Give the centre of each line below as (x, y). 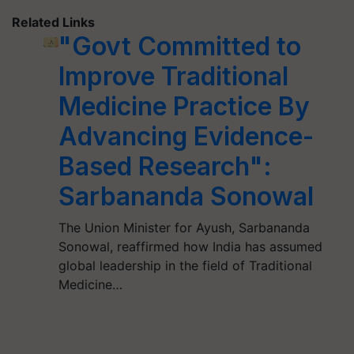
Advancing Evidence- (186, 136)
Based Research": (166, 166)
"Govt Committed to (180, 46)
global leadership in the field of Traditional (186, 265)
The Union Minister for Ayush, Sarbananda (185, 228)
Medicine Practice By (185, 106)
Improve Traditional (174, 76)
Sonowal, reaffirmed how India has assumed (191, 247)
